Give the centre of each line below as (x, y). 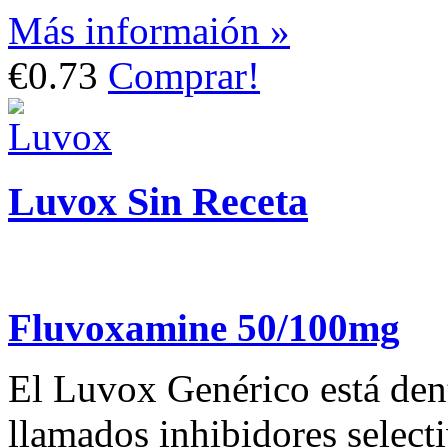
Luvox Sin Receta (158, 201)
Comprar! (184, 76)
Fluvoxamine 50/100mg (204, 327)
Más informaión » (149, 31)
